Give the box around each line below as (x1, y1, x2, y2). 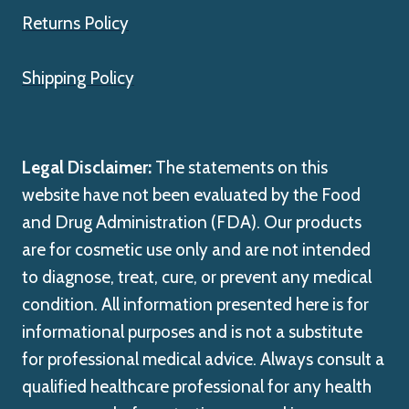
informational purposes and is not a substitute (22, 321, 362, 343)
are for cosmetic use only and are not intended (22, 239, 371, 261)
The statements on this (152, 157, 328, 179)
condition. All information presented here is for (22, 294, 369, 316)
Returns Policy (22, 13, 129, 35)
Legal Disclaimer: (22, 157, 152, 179)
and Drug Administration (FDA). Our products (22, 212, 362, 234)
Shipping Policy (22, 68, 134, 89)
